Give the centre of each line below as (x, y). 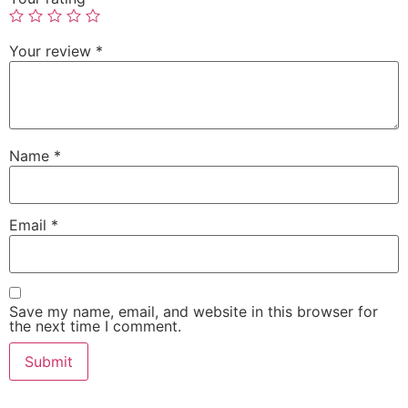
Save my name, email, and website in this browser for (194, 311)
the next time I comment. (95, 326)
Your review (52, 51)
